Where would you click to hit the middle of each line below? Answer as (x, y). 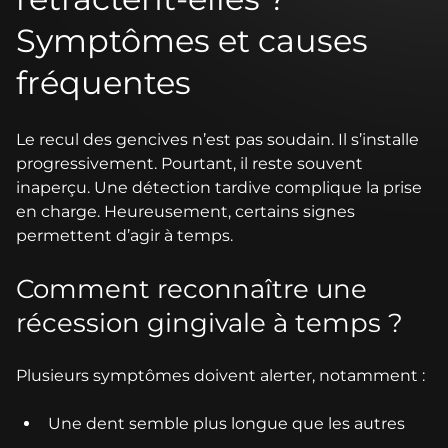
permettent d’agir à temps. (124, 235)
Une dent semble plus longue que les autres (226, 423)
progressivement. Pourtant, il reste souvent (189, 163)
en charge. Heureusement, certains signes (185, 211)
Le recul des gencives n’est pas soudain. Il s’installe (217, 139)
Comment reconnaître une (191, 288)
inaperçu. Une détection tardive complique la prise (219, 187)
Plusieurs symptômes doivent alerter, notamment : (220, 375)
